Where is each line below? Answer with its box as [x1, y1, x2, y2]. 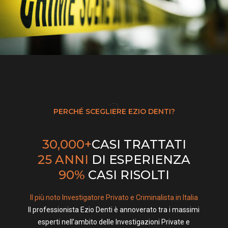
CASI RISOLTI [85, 167, 169, 183]
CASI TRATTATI [91, 137, 186, 152]
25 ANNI [38, 152, 89, 167]
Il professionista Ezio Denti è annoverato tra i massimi [28, 206, 200, 214]
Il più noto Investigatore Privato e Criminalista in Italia [30, 193, 198, 202]
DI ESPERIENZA [89, 152, 190, 167]
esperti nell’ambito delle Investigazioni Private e [38, 218, 190, 226]
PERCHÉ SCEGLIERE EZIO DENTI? [53, 107, 175, 117]
